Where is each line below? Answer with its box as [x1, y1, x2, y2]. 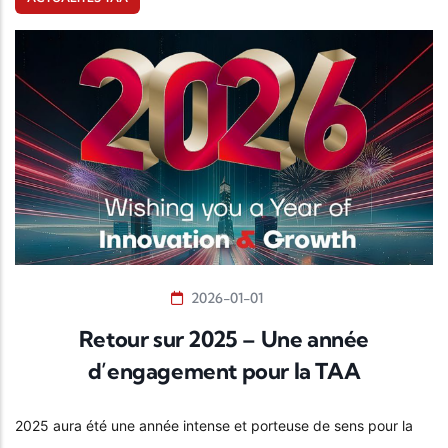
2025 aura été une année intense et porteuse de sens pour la [15, 417, 413, 435]
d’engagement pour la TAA [87, 357, 361, 386]
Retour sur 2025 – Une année [78, 325, 370, 354]
